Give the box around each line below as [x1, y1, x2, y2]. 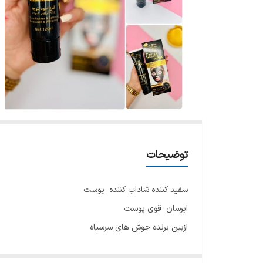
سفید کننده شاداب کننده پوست [81, 183, 188, 196]
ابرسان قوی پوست [124, 202, 188, 215]
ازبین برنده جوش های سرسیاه [90, 221, 188, 234]
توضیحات [146, 147, 188, 163]
